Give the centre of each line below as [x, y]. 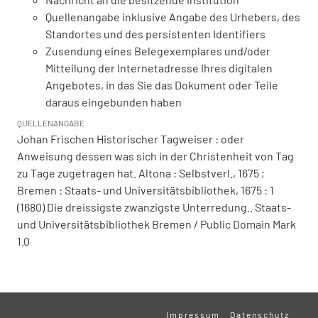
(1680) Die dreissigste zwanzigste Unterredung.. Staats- [154, 207]
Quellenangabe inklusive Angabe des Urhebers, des [173, 17]
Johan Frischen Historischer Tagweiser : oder [131, 139]
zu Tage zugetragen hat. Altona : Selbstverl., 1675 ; [141, 173]
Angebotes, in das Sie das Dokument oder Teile [162, 85]
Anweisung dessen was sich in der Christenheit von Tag [155, 156]
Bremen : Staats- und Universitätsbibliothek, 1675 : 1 [146, 190]
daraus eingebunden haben [114, 102]
